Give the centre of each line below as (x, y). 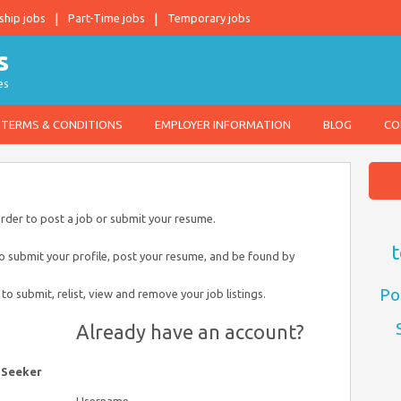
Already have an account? (191, 332)
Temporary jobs (209, 18)
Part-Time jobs (107, 18)
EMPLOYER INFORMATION (223, 124)
